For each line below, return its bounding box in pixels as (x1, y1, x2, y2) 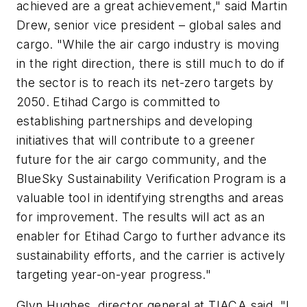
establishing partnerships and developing (16, 113, 252, 128)
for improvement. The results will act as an (16, 209, 265, 224)
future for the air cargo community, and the (16, 151, 267, 167)
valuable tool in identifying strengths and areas (16, 190, 284, 205)
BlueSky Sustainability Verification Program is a (16, 171, 286, 186)
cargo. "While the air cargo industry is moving (16, 36, 280, 51)
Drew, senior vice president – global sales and (16, 17, 282, 32)
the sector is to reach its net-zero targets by (16, 75, 274, 90)
